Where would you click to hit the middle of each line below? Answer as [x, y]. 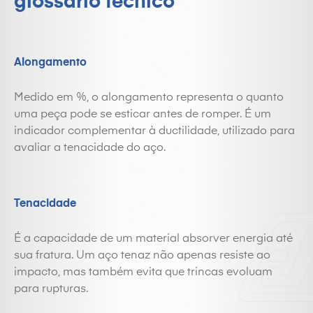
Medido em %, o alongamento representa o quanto [149, 98]
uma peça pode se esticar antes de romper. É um [143, 115]
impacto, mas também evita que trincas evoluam [143, 272]
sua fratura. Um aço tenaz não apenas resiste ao [142, 256]
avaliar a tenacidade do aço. [90, 148]
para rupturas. [51, 289]
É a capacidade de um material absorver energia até [153, 239]
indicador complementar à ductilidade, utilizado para [154, 131]
